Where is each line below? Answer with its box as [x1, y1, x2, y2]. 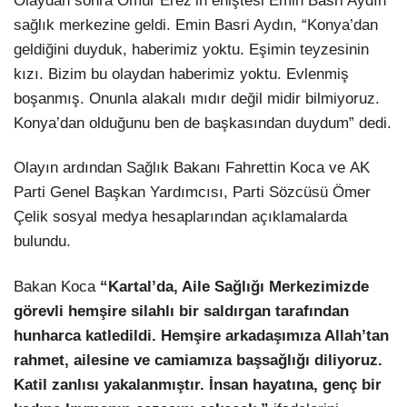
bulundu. [14, 233, 71, 251]
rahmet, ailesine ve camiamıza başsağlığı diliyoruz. [14, 351, 382, 369]
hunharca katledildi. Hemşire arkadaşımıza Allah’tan [14, 326, 389, 344]
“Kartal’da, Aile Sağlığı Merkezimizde [95, 277, 369, 295]
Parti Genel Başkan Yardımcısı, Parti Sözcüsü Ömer [14, 184, 371, 202]
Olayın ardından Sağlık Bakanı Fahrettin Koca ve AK [14, 159, 370, 177]
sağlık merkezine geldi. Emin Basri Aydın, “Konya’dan [14, 16, 378, 35]
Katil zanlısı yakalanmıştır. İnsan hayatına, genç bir [14, 375, 382, 393]
